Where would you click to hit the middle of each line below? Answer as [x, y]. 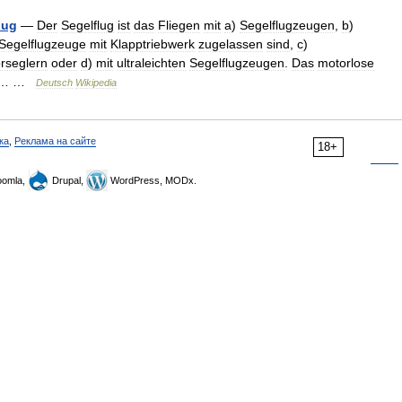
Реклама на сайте [55, 141]
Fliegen [179, 25]
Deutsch [54, 83]
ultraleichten [151, 63]
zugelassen [231, 44]
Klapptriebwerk [153, 44]
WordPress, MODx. [152, 180]
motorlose [346, 63]
